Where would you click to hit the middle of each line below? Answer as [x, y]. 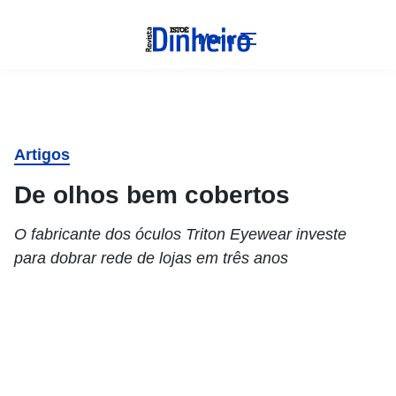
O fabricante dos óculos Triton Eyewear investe [180, 234]
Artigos [42, 155]
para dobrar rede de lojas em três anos [153, 258]
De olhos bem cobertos [152, 195]
